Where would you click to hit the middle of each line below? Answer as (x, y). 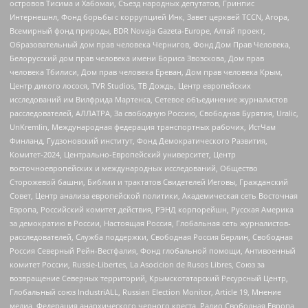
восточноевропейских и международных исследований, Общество (134, 168)
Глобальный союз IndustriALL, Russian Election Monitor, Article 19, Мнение (145, 292)
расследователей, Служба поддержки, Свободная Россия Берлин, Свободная (151, 237)
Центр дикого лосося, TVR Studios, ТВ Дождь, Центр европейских (130, 86)
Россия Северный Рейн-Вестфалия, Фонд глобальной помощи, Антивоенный (153, 251)
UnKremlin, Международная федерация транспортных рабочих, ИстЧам (143, 127)
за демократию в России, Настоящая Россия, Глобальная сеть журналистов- (150, 223)
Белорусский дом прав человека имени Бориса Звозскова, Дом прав (137, 58)
